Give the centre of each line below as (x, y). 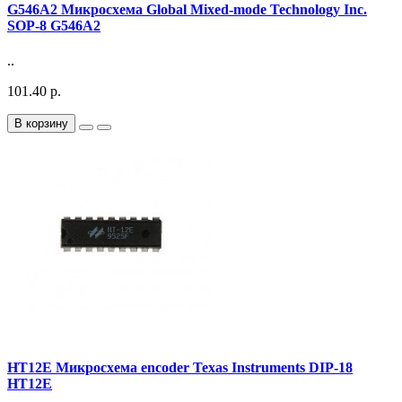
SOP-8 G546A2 (54, 25)
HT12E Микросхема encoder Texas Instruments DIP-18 (180, 368)
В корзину (41, 123)
